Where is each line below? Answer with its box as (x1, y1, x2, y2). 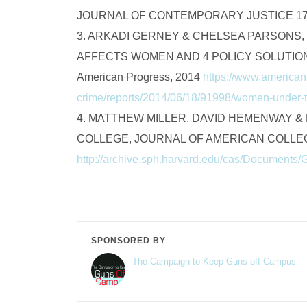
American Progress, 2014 (77, 71, 203, 83)
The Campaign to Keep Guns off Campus (132, 256, 296, 267)
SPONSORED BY (91, 235, 166, 245)
